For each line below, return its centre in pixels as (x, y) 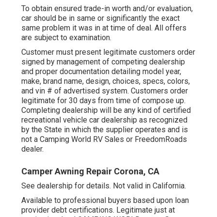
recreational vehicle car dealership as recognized (104, 120)
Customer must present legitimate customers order (108, 52)
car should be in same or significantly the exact (101, 18)
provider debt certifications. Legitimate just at (98, 210)
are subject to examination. (66, 37)
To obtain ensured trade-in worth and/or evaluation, (107, 8)
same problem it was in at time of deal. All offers (104, 28)
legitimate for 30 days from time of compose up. (103, 100)
